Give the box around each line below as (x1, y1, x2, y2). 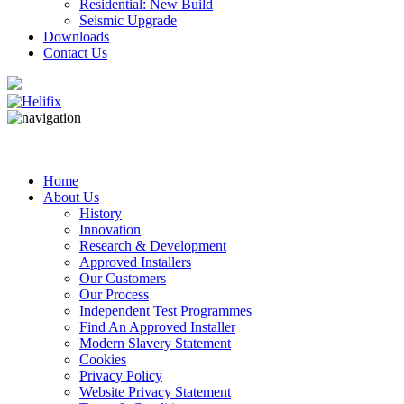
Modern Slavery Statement (79, 335, 231, 351)
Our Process (79, 286, 149, 302)
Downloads (43, 28, 109, 44)
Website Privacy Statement (79, 383, 231, 399)
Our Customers (79, 270, 166, 286)
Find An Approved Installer (79, 318, 235, 335)
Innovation (79, 221, 141, 237)
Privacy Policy (79, 367, 162, 383)
